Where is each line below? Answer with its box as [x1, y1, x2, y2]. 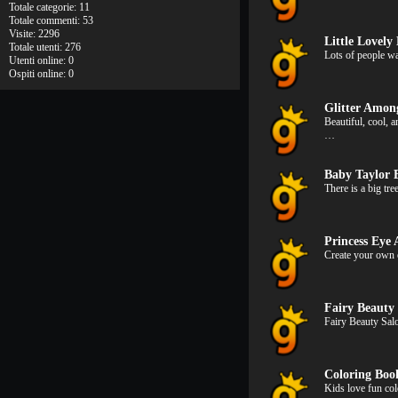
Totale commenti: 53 [9, 14, 93, 27]
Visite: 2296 [9, 28, 60, 40]
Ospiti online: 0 [9, 68, 74, 80]
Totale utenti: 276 [9, 41, 81, 53]
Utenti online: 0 [9, 54, 74, 67]
